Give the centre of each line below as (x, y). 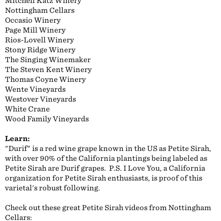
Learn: (17, 139)
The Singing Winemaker (48, 60)
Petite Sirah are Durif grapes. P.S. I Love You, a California (105, 168)
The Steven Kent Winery (48, 70)
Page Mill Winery (35, 30)
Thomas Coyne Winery (45, 79)
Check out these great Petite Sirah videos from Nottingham (108, 208)
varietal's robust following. (53, 188)
